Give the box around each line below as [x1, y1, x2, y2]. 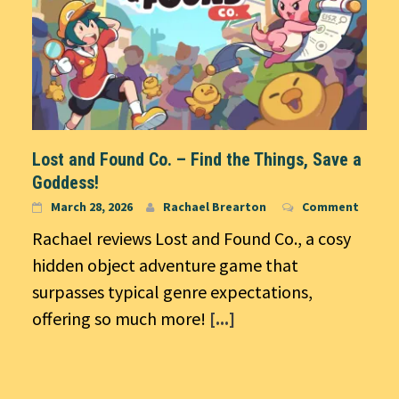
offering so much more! [32, 307, 209, 330]
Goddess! [32, 172, 99, 194]
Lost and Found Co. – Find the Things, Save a [32, 149, 362, 171]
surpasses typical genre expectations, [32, 281, 313, 304]
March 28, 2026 [51, 199, 133, 216]
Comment [302, 199, 359, 216]
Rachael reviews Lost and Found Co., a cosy [32, 227, 351, 250]
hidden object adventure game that [32, 254, 298, 277]
